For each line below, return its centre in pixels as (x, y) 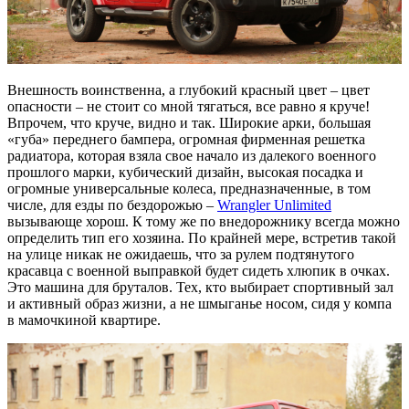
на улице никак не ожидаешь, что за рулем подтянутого (181, 254)
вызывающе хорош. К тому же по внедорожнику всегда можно (204, 221)
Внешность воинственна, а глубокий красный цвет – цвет (189, 89)
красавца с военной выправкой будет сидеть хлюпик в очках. (199, 270)
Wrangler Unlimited (274, 204)
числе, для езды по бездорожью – (112, 204)
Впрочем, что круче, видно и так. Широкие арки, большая (189, 122)
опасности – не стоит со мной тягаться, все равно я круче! (189, 106)
